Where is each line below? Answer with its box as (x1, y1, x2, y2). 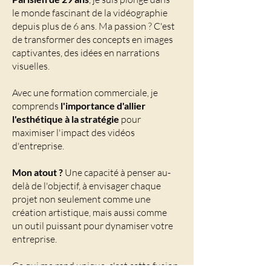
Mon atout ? (12, 166, 63, 178)
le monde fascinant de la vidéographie (12, 7, 168, 19)
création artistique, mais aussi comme (12, 206, 167, 218)
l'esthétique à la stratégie (12, 113, 119, 125)
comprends (12, 100, 60, 112)
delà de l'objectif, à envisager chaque (12, 180, 161, 192)
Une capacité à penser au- (63, 166, 171, 178)
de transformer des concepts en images (12, 33, 173, 45)
